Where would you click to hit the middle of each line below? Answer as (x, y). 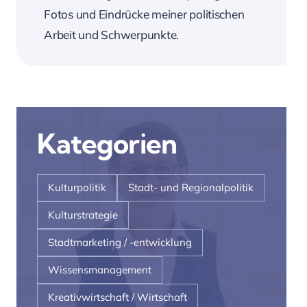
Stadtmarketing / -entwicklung (120, 243)
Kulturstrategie (83, 215)
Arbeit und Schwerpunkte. (112, 34)
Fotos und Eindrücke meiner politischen (144, 14)
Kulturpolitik (77, 188)
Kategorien (107, 143)
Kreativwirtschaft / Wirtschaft (118, 297)
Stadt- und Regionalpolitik (191, 188)
